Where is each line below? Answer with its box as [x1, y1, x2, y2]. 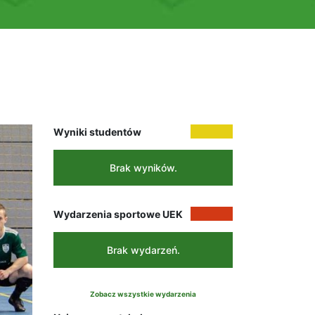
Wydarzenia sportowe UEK [53, 207, 183, 220]
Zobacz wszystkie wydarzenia [90, 289, 196, 298]
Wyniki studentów [53, 125, 141, 138]
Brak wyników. [109, 161, 177, 174]
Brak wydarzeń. [106, 243, 180, 256]
